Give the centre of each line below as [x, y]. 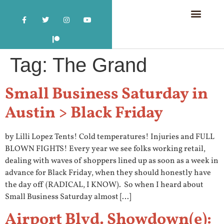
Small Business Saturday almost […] [68, 197]
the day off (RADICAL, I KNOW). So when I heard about [104, 185]
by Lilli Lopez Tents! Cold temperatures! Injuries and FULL [110, 137]
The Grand [100, 65]
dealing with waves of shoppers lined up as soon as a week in [112, 161]
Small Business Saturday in [106, 95]
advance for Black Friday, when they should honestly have [108, 173]
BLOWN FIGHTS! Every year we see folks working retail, [105, 149]
